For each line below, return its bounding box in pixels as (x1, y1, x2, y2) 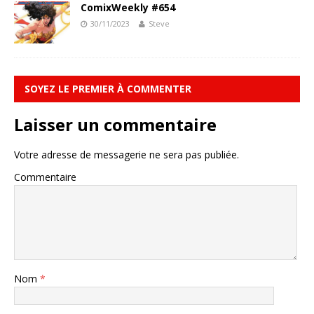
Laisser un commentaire (14, 113, 217, 137)
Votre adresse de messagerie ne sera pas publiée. (14, 148, 239, 162)
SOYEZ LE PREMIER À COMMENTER (25, 82, 191, 96)
